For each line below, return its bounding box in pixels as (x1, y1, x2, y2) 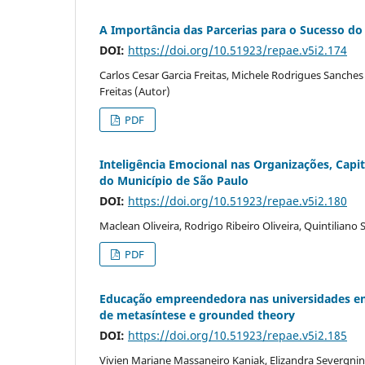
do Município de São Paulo (99, 172, 248, 188)
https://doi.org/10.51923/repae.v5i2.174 (128, 42, 347, 58)
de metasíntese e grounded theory (99, 306, 295, 323)
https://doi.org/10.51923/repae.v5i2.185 (128, 327, 347, 343)
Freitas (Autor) (99, 83, 170, 99)
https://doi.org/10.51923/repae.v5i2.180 (128, 192, 347, 209)
